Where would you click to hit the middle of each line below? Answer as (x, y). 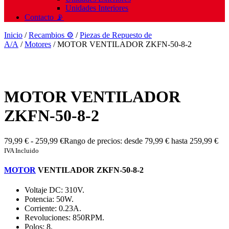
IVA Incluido (21, 150)
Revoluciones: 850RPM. (64, 218)
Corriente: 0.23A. (53, 209)
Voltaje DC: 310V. (54, 190)
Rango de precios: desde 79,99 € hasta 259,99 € (141, 141)
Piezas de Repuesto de (116, 35)
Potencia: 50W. (49, 199)
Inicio (13, 35)
